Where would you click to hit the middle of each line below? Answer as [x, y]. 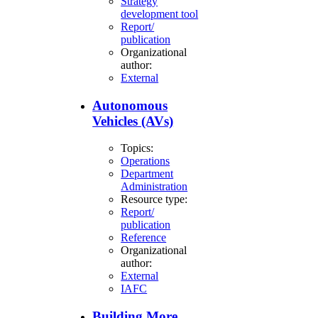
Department [147, 174]
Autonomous [130, 105]
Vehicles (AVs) [133, 121]
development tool [160, 13]
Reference [144, 238]
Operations [146, 161]
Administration [154, 187]
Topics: [137, 148]
